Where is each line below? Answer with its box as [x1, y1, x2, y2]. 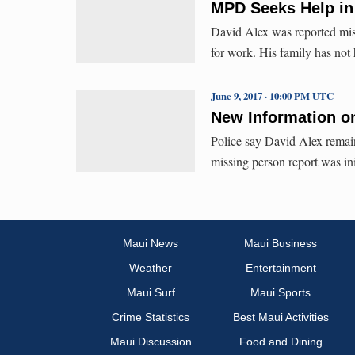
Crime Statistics [112, 311, 189, 324]
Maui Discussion [109, 335, 192, 349]
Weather [129, 261, 172, 275]
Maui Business [244, 237, 317, 250]
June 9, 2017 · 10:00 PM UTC [211, 88, 334, 103]
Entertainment [245, 261, 316, 275]
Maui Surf [126, 286, 175, 300]
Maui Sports [250, 286, 311, 300]
